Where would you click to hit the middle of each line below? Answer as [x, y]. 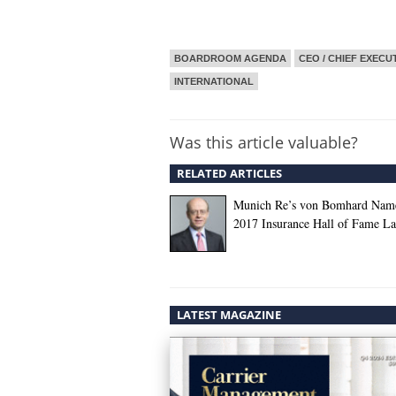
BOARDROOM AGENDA [230, 58]
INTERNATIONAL [214, 81]
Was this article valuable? [264, 142]
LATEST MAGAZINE [229, 315]
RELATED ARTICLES [229, 173]
